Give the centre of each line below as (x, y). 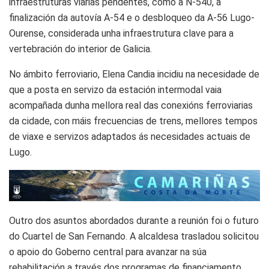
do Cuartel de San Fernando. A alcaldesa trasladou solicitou (134, 236)
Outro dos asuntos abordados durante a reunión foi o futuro (134, 220)
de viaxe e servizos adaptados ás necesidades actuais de (130, 136)
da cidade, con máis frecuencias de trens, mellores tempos (133, 121)
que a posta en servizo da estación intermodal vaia (115, 89)
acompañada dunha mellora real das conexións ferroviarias (131, 105)
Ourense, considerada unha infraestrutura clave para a (121, 33)
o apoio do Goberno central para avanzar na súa (108, 252)
